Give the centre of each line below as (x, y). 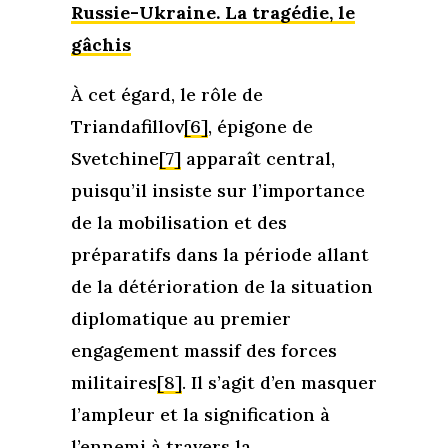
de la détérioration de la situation (221, 287)
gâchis (100, 45)
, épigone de (260, 127)
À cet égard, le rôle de (166, 95)
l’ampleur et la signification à (200, 415)
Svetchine (114, 159)
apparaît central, (257, 159)
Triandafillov (127, 127)
